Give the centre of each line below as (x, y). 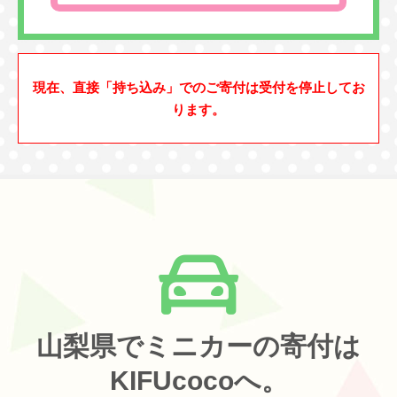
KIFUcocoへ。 (198, 380)
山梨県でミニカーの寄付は (198, 345)
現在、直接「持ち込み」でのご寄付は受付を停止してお (198, 87)
